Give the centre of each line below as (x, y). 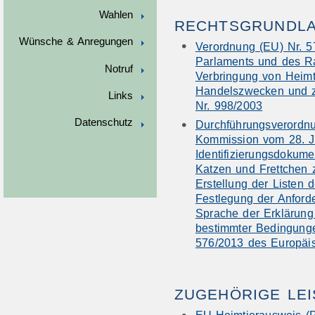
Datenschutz (103, 123)
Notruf (118, 69)
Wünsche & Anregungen (76, 42)
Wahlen (116, 14)
